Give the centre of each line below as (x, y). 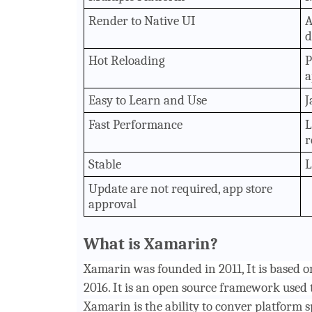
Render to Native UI (142, 21)
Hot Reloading (127, 60)
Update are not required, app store (181, 188)
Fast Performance (136, 124)
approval (113, 204)
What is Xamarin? (150, 243)
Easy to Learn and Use (148, 100)
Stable (105, 164)
